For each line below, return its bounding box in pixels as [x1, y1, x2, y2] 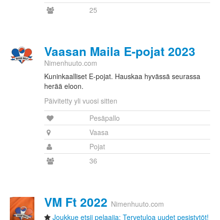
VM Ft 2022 [44, 193, 108, 211]
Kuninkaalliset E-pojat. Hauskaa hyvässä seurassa [44, 71, 200, 82]
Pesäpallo [89, 113, 120, 123]
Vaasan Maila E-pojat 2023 [44, 42, 195, 60]
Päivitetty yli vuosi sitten [44, 96, 117, 106]
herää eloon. [44, 81, 83, 91]
